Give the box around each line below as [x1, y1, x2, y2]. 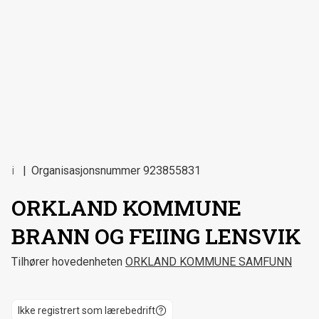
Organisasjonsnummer [31, 164, 140, 177]
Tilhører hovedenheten [11, 255, 122, 269]
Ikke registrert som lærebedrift [18, 305, 155, 317]
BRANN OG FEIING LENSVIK [11, 222, 301, 251]
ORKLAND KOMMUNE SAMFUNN [125, 255, 292, 269]
